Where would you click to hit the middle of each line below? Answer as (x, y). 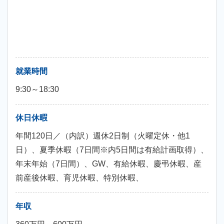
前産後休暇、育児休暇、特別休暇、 (79, 178)
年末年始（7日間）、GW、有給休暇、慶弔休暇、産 (108, 164)
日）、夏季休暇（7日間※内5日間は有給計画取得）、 (112, 150)
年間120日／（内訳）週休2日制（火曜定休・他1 (103, 136)
